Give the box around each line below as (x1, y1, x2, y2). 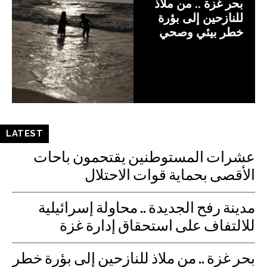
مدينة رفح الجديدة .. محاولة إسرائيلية (38, 198, 255, 220)
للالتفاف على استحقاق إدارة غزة (60, 216, 255, 238)
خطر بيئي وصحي (159, 24, 243, 39)
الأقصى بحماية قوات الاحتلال (85, 165, 255, 187)
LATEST (6, 128, 43, 139)
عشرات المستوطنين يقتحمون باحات (33, 147, 255, 169)
